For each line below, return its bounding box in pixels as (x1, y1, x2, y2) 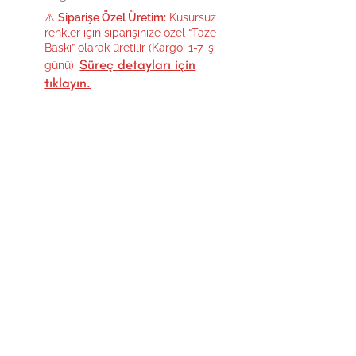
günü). (44, 59, 80, 72)
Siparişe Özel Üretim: (58, 11, 167, 24)
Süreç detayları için (79, 56, 196, 72)
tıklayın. (44, 75, 91, 91)
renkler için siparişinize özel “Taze (44, 26, 217, 39)
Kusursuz (166, 11, 217, 24)
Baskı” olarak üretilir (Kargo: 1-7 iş (44, 41, 215, 54)
